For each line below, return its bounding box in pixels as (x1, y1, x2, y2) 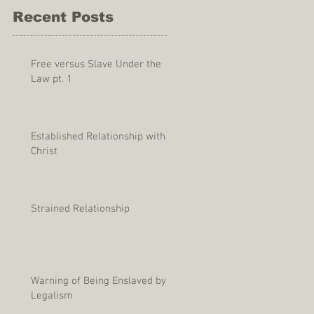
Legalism (31, 289, 73, 302)
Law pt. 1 (31, 72, 72, 86)
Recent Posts (13, 9, 114, 25)
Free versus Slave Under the (31, 57, 161, 71)
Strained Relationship (31, 202, 130, 215)
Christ (31, 144, 57, 158)
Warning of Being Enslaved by (31, 274, 166, 287)
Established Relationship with (31, 130, 165, 143)
